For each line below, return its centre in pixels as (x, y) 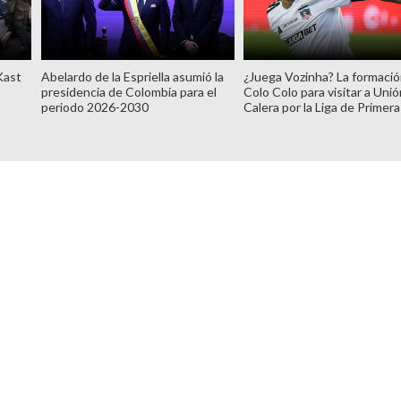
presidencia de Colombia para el (128, 91)
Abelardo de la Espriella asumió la (132, 76)
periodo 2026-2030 (94, 107)
